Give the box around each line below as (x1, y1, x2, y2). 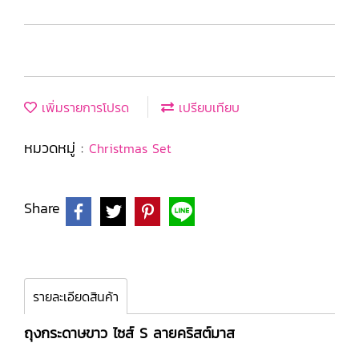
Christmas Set (89, 139, 171, 158)
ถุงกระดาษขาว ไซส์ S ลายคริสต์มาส (24, 322, 235, 344)
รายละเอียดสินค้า (33, 287, 119, 306)
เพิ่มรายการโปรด (37, 98, 129, 117)
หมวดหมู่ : (24, 137, 89, 159)
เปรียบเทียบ (174, 98, 240, 117)
